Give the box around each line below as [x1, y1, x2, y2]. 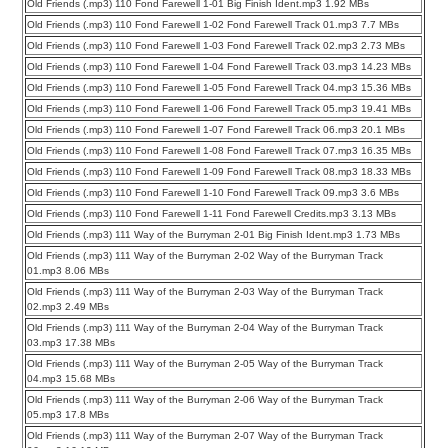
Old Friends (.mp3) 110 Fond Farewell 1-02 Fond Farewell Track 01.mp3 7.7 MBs [27, 18, 400, 30]
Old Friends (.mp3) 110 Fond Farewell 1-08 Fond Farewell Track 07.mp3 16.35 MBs [27, 144, 412, 156]
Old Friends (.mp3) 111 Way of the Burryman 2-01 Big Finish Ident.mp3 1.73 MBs [27, 228, 401, 240]
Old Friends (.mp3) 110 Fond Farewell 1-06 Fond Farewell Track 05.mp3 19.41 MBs [27, 102, 412, 114]
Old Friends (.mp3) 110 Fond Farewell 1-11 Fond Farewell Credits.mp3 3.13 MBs [27, 207, 397, 219]
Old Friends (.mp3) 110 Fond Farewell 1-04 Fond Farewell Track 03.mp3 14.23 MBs [27, 60, 412, 72]
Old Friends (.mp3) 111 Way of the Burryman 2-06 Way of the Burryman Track [27, 393, 384, 405]
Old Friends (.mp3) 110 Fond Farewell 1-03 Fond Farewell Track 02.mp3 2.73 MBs [27, 39, 406, 51]
